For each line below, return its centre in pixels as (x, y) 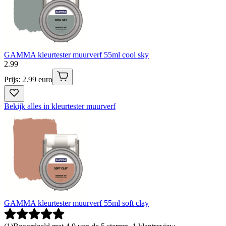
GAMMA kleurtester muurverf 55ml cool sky (76, 54)
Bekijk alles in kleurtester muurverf (60, 106)
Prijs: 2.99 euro (28, 79)
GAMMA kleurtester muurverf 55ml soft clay (76, 203)
